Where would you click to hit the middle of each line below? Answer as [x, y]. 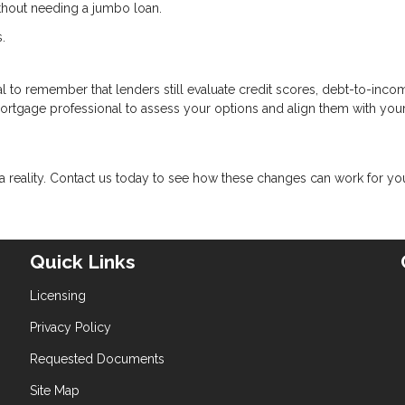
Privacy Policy [71, 327]
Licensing [58, 295]
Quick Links [83, 261]
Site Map [55, 390]
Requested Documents [98, 358]
